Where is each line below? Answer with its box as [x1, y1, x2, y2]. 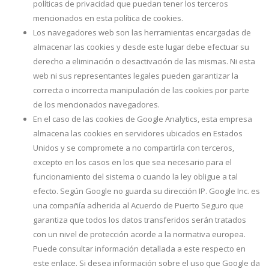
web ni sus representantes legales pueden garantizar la [33, 70, 238, 81]
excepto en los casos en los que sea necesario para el [33, 157, 232, 168]
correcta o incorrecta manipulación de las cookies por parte [33, 85, 249, 95]
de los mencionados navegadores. [33, 99, 160, 110]
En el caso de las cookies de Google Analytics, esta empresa [33, 113, 252, 124]
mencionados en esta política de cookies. [33, 13, 183, 23]
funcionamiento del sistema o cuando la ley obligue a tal [33, 171, 238, 182]
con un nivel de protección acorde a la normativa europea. [33, 229, 246, 240]
